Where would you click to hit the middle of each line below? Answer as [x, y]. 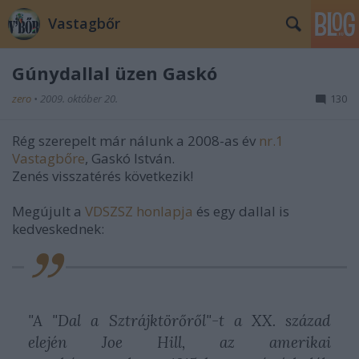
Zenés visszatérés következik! [103, 176]
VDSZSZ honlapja [139, 211]
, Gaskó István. [130, 158]
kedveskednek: [58, 229]
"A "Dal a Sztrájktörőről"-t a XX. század [179, 321]
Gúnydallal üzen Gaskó [115, 73]
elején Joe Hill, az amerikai [179, 342]
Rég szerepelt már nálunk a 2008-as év [135, 141]
